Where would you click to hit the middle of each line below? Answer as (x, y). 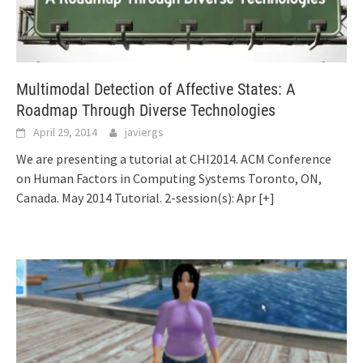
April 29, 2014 (65, 132)
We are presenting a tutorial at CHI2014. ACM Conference (174, 159)
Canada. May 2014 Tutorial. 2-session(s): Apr (137, 198)
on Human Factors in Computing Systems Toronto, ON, (169, 179)
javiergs (144, 132)
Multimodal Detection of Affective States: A (156, 90)
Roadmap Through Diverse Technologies (146, 111)
